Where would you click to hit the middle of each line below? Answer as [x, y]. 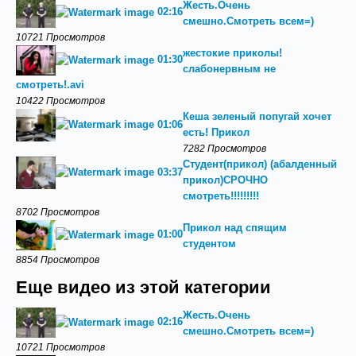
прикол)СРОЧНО [225, 180]
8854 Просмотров [58, 259]
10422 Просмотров [60, 101]
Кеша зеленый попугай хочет [257, 116]
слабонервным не [229, 69]
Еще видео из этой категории [143, 288]
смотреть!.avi [50, 85]
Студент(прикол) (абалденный [260, 164]
